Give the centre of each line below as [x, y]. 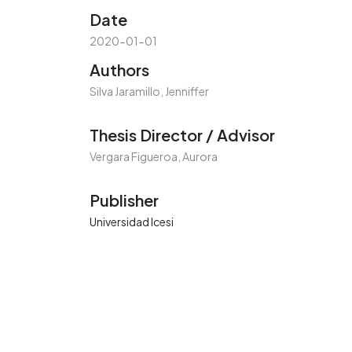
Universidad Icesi [132, 222]
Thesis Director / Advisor [182, 135]
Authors [119, 70]
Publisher [124, 200]
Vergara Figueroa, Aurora [154, 157]
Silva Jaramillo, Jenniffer [149, 92]
